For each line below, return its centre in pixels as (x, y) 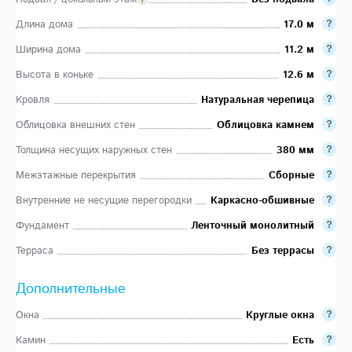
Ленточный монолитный (253, 225)
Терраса (35, 251)
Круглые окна (280, 315)
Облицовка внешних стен (75, 125)
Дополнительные (71, 289)
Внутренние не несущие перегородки (104, 200)
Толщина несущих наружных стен (94, 150)
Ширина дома (48, 49)
